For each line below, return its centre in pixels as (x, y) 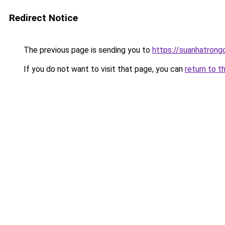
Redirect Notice (43, 18)
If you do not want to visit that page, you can (103, 69)
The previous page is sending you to (87, 50)
